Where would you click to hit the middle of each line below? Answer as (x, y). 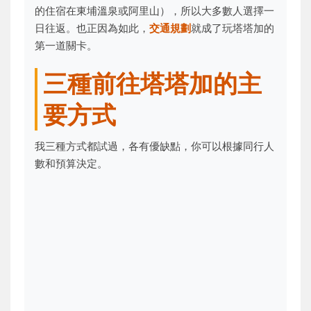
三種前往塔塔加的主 (152, 83)
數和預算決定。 (71, 163)
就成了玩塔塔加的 (233, 28)
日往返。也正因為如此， (92, 28)
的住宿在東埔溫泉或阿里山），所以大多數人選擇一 (154, 11)
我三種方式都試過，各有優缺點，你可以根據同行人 (154, 146)
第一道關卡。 (66, 45)
